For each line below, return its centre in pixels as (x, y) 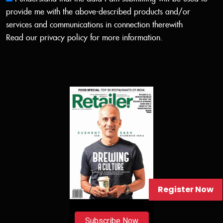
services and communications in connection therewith (94, 25)
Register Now (186, 189)
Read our (23, 38)
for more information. (125, 38)
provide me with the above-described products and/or (98, 12)
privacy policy (64, 38)
